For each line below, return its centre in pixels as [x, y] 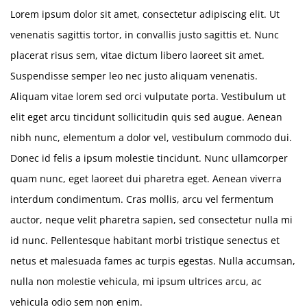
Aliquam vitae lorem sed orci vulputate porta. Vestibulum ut [148, 96]
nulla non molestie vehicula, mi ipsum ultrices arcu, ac [136, 281]
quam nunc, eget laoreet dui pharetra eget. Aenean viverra [146, 179]
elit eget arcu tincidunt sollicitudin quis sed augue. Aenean [146, 117]
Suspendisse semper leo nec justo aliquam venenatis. [134, 76]
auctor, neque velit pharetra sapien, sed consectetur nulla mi [151, 220]
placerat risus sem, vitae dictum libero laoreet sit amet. [137, 55]
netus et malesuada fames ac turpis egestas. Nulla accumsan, [153, 261]
